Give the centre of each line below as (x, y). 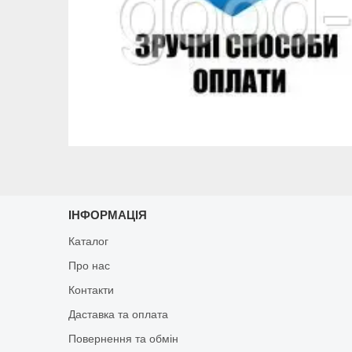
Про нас (90, 265)
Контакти (92, 290)
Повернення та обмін (124, 338)
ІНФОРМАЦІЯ (108, 214)
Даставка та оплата (119, 314)
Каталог (89, 241)
